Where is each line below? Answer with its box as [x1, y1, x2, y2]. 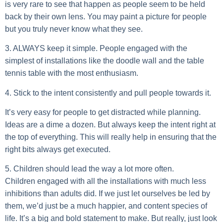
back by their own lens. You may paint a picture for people [5, 12, 207, 21]
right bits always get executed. [5, 145, 111, 154]
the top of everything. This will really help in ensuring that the [5, 132, 217, 141]
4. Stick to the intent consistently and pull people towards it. [5, 88, 211, 97]
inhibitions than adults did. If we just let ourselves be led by [5, 189, 210, 198]
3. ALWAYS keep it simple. [5, 44, 98, 53]
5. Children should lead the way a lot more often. [5, 165, 174, 173]
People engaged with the [98, 44, 187, 53]
